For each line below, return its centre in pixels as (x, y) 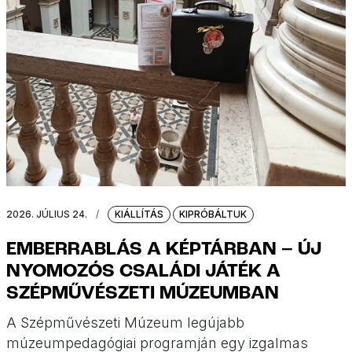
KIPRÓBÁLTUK (213, 214)
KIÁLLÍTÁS (139, 214)
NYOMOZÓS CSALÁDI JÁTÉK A (143, 272)
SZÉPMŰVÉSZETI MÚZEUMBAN (143, 294)
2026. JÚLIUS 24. (47, 214)
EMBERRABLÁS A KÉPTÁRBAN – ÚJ (164, 250)
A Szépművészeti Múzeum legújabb (125, 323)
